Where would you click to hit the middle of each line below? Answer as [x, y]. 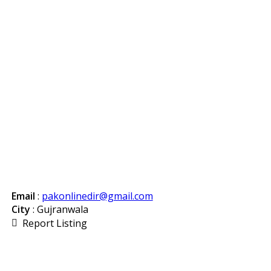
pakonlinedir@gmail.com [97, 196]
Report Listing [54, 223]
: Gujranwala [59, 209]
